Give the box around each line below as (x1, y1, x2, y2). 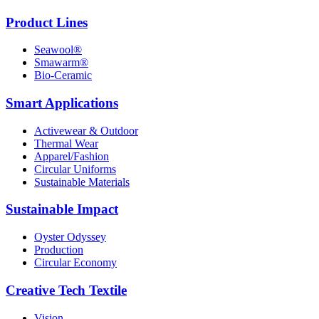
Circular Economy (34, 256, 117, 269)
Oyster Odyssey (34, 231, 106, 244)
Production (34, 244, 83, 256)
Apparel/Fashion (34, 150, 109, 162)
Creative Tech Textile (6, 282, 127, 298)
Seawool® (34, 43, 82, 56)
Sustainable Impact (6, 202, 118, 217)
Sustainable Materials (34, 175, 130, 188)
